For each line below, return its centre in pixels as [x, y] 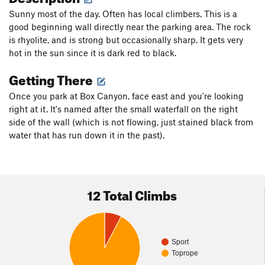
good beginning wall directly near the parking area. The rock [130, 27]
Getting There [52, 78]
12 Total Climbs [132, 193]
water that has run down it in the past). [87, 135]
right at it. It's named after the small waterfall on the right [123, 109]
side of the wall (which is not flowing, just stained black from [131, 122]
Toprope [185, 253]
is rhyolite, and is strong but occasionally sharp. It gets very [126, 40]
